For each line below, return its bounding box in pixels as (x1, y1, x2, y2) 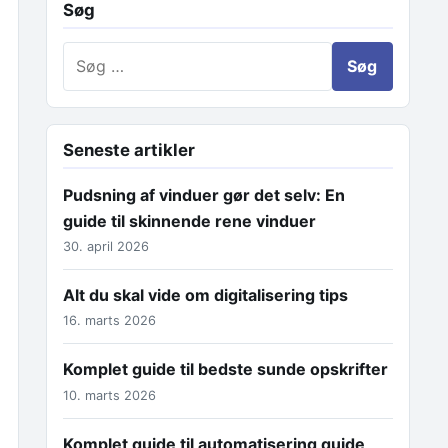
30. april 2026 (63, 238, 149, 254)
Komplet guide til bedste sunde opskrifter (63, 359, 388, 380)
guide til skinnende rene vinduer (63, 210, 316, 231)
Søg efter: (62, 43, 137, 64)
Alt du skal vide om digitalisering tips (63, 284, 348, 305)
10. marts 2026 (63, 387, 156, 403)
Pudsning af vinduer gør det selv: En (63, 184, 345, 205)
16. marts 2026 (63, 313, 156, 329)
